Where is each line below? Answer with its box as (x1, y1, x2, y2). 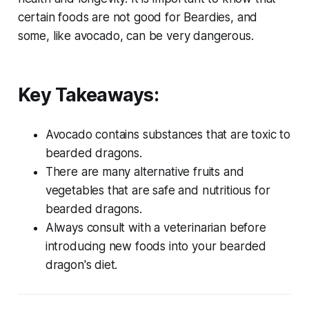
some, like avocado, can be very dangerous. (17, 29, 254, 43)
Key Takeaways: (17, 83, 159, 107)
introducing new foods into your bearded (45, 239, 267, 254)
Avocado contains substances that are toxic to (45, 128, 291, 142)
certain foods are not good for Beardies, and (17, 10, 258, 25)
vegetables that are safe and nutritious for (45, 183, 270, 198)
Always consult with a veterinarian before (45, 221, 266, 235)
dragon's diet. (45, 258, 118, 272)
